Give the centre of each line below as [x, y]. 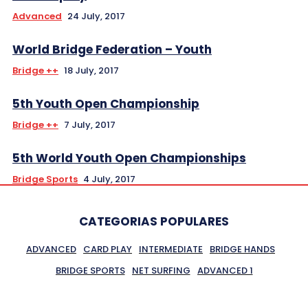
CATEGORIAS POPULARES [154, 221]
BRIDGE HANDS [242, 249]
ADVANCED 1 [225, 270]
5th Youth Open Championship [106, 103]
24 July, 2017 [96, 16]
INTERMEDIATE [171, 249]
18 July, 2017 [91, 70]
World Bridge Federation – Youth [112, 49]
